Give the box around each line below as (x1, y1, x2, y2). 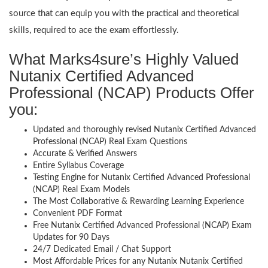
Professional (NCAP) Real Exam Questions (33, 137, 187, 146)
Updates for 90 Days (33, 233, 109, 242)
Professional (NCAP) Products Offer (9, 83, 254, 102)
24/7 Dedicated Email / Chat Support (33, 245, 171, 254)
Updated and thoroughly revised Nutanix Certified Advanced (33, 125, 256, 134)
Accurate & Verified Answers (33, 149, 137, 158)
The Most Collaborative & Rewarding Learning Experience (33, 197, 244, 206)
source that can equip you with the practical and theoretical (9, 8, 239, 18)
